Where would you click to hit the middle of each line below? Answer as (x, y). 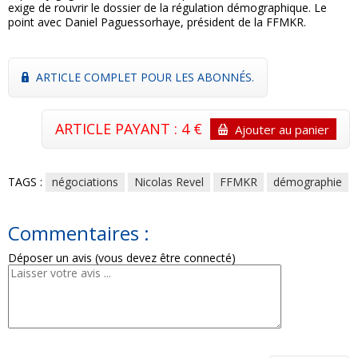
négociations (85, 182)
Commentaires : (79, 233)
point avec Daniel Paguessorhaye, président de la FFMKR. (157, 22)
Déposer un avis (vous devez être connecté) (122, 258)
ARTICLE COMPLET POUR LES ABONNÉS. (143, 78)
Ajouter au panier (280, 130)
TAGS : (27, 182)
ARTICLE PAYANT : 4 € (131, 129)
